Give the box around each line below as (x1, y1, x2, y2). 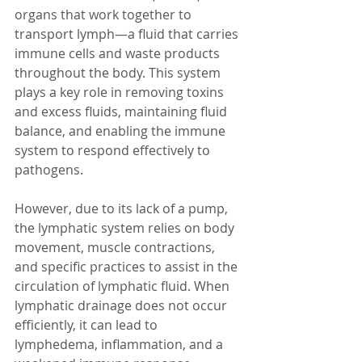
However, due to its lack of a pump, (15, 200, 231, 217)
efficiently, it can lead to (15, 316, 161, 334)
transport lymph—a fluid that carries (15, 25, 242, 43)
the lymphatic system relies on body (15, 219, 238, 237)
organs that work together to (15, 6, 195, 23)
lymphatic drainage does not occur (15, 297, 230, 314)
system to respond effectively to (15, 141, 213, 159)
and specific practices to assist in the (15, 258, 241, 276)
